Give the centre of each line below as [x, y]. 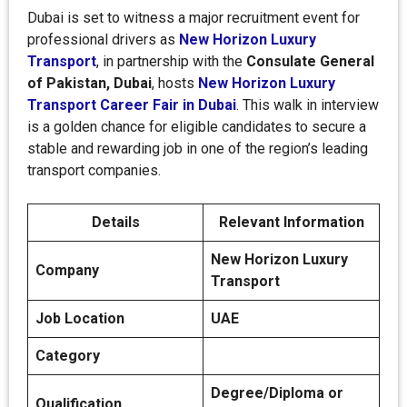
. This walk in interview [308, 105]
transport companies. [94, 170]
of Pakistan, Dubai [89, 83]
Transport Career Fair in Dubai [132, 105]
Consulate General [310, 61]
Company [89, 270]
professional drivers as [103, 40]
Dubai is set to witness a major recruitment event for [194, 18]
